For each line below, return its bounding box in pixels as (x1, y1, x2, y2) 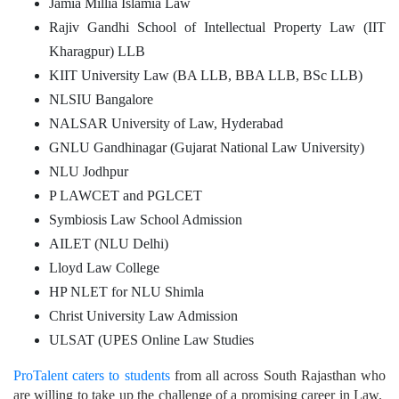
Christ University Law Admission (49, 307, 238, 323)
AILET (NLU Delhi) (49, 235, 168, 251)
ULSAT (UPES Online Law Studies (49, 331, 254, 347)
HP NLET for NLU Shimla (49, 283, 204, 299)
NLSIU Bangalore (49, 91, 153, 107)
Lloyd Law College (49, 259, 159, 275)
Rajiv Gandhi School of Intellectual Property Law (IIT (49, 19, 386, 35)
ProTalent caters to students (13, 367, 170, 383)
